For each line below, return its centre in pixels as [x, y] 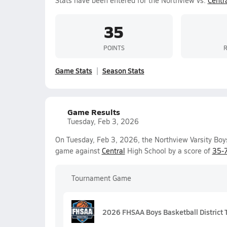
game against [78, 151]
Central [113, 151]
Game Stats [73, 70]
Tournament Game [101, 178]
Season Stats [123, 70]
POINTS [114, 47]
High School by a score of [168, 151]
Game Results [93, 112]
